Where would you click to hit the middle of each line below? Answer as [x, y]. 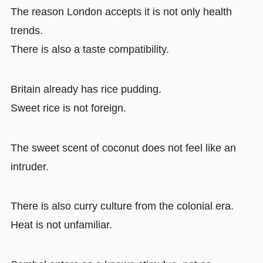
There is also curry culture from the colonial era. [122, 206]
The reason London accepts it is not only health [121, 11]
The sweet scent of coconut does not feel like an [123, 148]
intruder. [29, 166]
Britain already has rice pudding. [86, 89]
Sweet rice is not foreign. [68, 108]
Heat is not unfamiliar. [61, 225]
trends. [26, 30]
